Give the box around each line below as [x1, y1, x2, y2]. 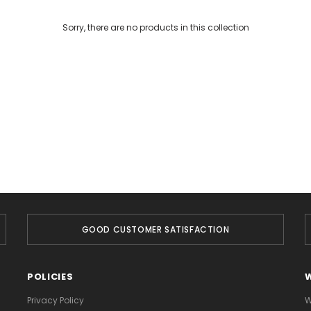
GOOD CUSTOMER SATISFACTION [81, 224, 230, 235]
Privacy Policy [27, 294, 84, 306]
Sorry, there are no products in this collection [62, 22, 249, 33]
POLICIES [27, 270, 74, 283]
